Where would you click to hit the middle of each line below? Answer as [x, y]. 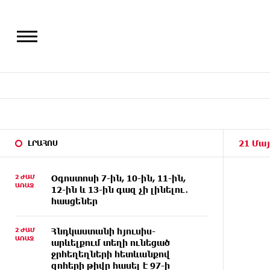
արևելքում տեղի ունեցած [111, 243]
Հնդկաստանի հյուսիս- [103, 231]
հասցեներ [74, 201]
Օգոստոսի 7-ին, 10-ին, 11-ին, [118, 178]
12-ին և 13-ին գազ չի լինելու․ [120, 190]
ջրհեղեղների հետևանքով [111, 254]
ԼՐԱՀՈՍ [43, 143]
